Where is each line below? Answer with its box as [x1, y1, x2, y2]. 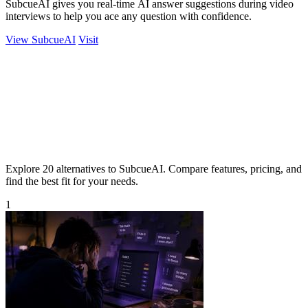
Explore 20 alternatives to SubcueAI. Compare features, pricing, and [5, 162, 302, 175]
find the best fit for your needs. [5, 175, 138, 187]
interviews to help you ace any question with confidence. [5, 10, 252, 22]
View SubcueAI [5, 33, 76, 45]
